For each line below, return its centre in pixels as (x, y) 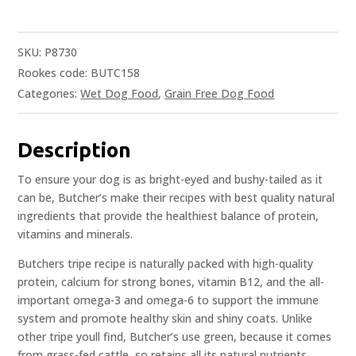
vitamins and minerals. (75, 234)
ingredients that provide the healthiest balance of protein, (168, 216)
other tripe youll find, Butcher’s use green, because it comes (175, 337)
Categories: (49, 94)
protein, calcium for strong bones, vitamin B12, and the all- (171, 282)
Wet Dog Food (120, 94)
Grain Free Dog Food (220, 94)
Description (75, 150)
